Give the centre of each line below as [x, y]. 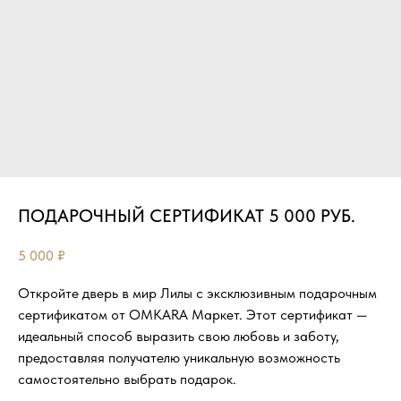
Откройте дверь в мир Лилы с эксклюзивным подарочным [197, 293]
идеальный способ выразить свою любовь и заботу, [179, 336]
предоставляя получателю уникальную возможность [179, 357]
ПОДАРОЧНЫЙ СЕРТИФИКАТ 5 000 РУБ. [187, 216]
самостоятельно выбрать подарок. [127, 379]
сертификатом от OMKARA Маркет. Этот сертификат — [193, 314]
